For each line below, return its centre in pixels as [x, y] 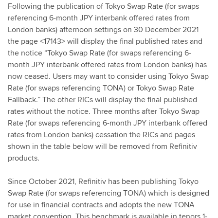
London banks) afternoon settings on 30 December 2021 [103, 29]
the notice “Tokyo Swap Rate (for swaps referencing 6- [100, 53]
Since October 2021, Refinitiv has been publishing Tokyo [103, 181]
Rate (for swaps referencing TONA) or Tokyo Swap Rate [101, 88]
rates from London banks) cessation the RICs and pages [101, 135]
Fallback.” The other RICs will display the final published [102, 100]
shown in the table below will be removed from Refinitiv [102, 146]
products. [24, 158]
